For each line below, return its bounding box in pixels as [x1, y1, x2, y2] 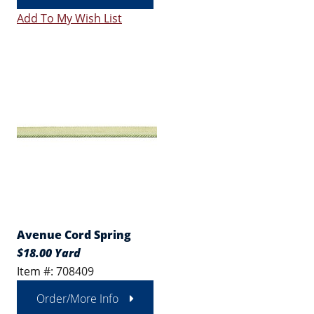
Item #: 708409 [17, 264, 94, 279]
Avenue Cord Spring [17, 227, 131, 243]
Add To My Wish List [17, 11, 122, 26]
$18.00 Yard [17, 245, 81, 261]
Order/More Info [36, 291, 118, 306]
